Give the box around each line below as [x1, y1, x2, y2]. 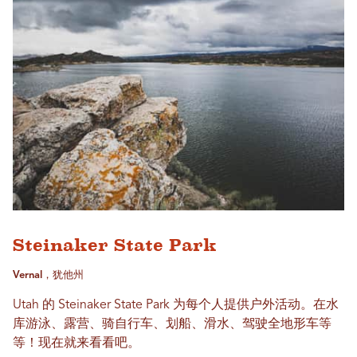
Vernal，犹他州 [13, 269, 84, 280]
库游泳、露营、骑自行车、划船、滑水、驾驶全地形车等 [13, 317, 331, 331]
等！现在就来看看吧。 [13, 336, 140, 350]
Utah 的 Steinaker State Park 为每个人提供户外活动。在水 [13, 298, 339, 312]
